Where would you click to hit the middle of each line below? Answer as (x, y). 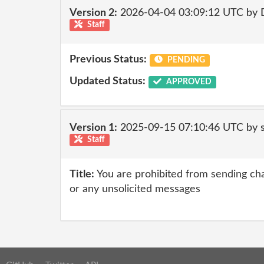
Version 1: (93, 128)
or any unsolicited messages (135, 189)
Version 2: (93, 13)
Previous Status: (108, 59)
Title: (82, 174)
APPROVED (188, 82)
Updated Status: (108, 81)
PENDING (185, 60)
